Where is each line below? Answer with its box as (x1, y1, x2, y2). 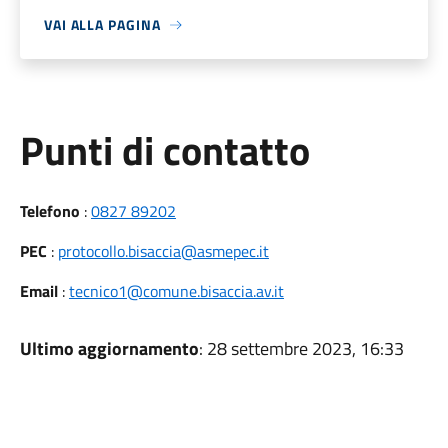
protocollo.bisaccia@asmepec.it (57, 239, 269, 263)
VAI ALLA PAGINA (43, 14, 161, 35)
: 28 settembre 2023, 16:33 (198, 335, 404, 362)
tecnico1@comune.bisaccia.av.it (68, 279, 284, 303)
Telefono (19, 199, 80, 223)
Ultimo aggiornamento (19, 335, 199, 362)
